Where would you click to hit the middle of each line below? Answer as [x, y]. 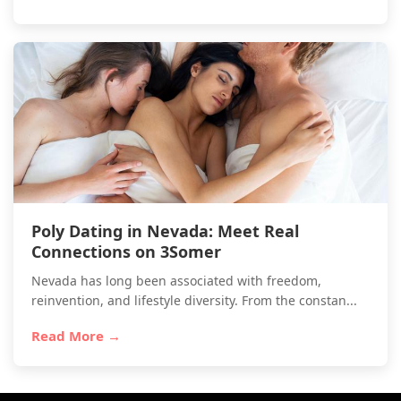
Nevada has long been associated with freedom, [176, 281]
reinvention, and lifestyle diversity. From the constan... [194, 300]
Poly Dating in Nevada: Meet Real [165, 231]
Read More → [76, 336]
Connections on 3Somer [126, 252]
